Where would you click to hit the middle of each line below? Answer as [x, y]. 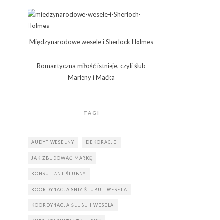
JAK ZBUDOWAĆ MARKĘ [62, 158]
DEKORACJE [101, 142]
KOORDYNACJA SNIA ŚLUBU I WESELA [79, 189]
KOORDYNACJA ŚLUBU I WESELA [73, 205]
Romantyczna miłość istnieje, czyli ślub [91, 66]
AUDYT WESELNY [53, 142]
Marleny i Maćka [91, 77]
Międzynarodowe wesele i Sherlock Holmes [91, 42]
